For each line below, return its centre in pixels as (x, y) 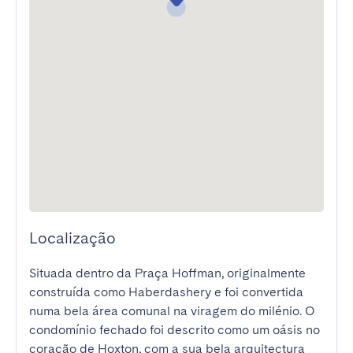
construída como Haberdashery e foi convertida (166, 292)
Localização (72, 238)
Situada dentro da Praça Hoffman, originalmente (167, 273)
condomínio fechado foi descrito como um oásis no (175, 330)
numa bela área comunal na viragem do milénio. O (172, 311)
